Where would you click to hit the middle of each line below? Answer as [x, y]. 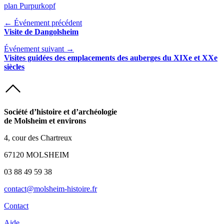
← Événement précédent [43, 23]
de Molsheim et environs [45, 121]
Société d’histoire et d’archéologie [60, 112]
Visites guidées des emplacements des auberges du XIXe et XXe [111, 58]
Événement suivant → [39, 49]
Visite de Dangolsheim [41, 32]
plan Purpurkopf [30, 6]
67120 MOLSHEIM [36, 155]
